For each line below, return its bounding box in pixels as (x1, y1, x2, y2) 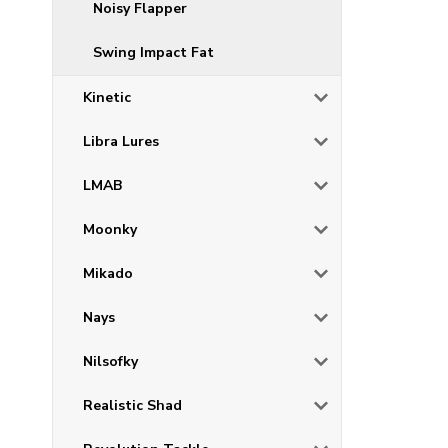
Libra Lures (83, 132, 159, 152)
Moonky (83, 220, 137, 240)
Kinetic (83, 88, 131, 108)
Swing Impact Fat (93, 43, 214, 63)
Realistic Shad (83, 396, 182, 416)
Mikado (83, 264, 133, 284)
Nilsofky (83, 352, 138, 372)
